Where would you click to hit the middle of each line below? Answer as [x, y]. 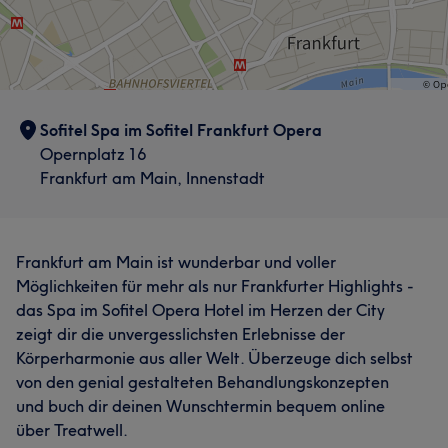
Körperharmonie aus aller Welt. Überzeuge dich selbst [214, 358]
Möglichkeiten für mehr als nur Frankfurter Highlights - [215, 286]
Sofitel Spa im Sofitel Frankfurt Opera [181, 130]
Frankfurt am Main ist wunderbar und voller [176, 262]
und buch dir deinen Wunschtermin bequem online [200, 406]
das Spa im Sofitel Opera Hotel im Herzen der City [200, 310]
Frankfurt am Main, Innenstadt [152, 178]
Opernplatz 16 [93, 154]
